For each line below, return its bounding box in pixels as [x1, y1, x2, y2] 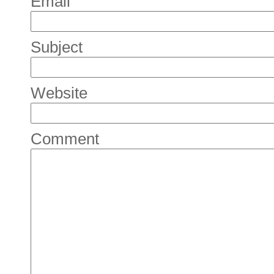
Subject [31, 38, 83, 57]
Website [31, 84, 87, 103]
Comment [31, 130, 99, 149]
